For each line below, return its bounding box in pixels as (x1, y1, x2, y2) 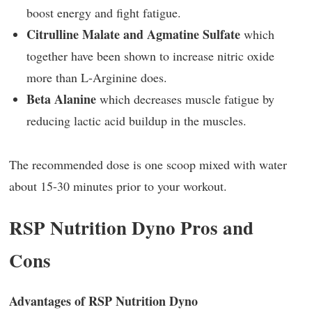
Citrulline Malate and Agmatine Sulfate (26, 25, 240, 43)
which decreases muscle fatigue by (96, 91, 274, 107)
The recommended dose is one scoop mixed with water (9, 155, 287, 173)
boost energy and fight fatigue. (26, 4, 181, 21)
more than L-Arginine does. (26, 69, 167, 86)
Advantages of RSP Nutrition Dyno (9, 291, 198, 310)
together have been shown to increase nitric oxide (26, 47, 274, 64)
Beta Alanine (26, 90, 96, 108)
